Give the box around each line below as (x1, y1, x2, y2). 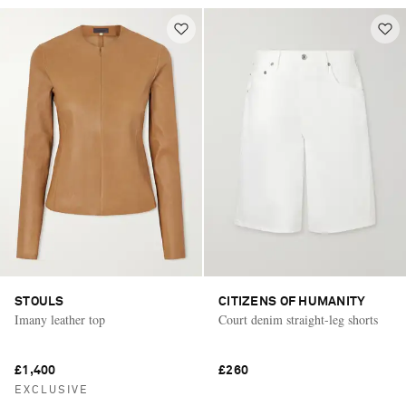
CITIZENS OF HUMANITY (218, 295, 366, 309)
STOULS (14, 295, 64, 309)
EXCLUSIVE (14, 385, 89, 397)
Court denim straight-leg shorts (218, 311, 378, 329)
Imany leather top (14, 311, 105, 329)
